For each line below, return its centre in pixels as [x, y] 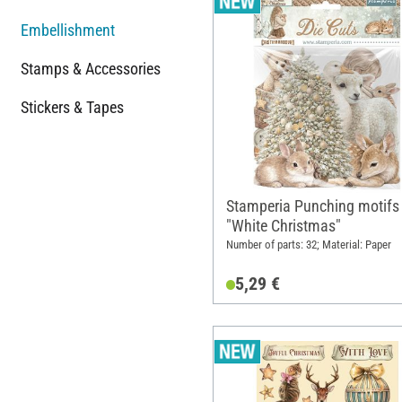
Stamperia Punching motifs [312, 205]
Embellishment [68, 30]
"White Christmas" [283, 225]
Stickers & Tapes [72, 107]
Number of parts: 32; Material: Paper [308, 245]
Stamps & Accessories [91, 68]
